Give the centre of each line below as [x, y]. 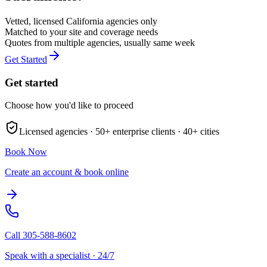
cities [209, 132]
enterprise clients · [145, 132]
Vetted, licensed [35, 21]
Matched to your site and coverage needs [81, 32]
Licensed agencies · [57, 132]
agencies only [131, 21]
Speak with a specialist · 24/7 [60, 256]
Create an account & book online [67, 172]
